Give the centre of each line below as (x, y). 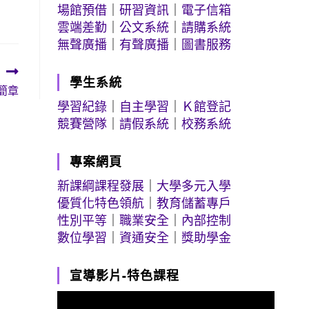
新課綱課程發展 (101, 186)
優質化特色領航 (101, 203)
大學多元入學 (194, 186)
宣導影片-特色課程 (125, 275)
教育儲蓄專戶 (194, 203)
